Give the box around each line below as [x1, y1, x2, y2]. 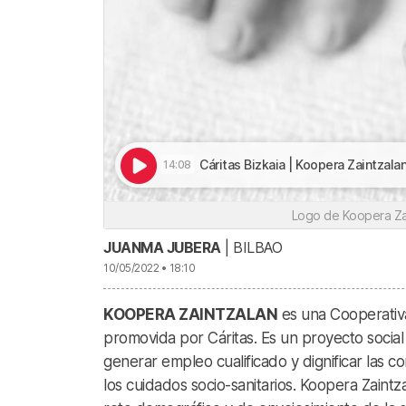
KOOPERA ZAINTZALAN [103, 304, 277, 324]
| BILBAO [220, 237, 282, 256]
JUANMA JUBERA [103, 237, 221, 256]
